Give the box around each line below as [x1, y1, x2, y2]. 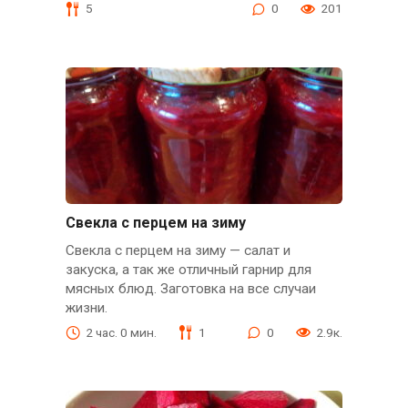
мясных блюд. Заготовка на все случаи [65, 280, 316, 298]
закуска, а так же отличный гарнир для [65, 261, 311, 279]
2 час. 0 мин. [85, 324, 157, 340]
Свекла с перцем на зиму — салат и [65, 242, 291, 260]
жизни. [65, 300, 107, 317]
